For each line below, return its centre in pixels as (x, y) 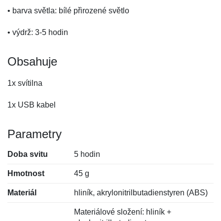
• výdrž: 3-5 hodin (38, 32)
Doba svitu (28, 154)
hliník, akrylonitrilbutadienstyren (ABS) (141, 193)
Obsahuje (32, 61)
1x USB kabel (32, 105)
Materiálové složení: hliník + (123, 212)
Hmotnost (26, 173)
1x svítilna (25, 83)
